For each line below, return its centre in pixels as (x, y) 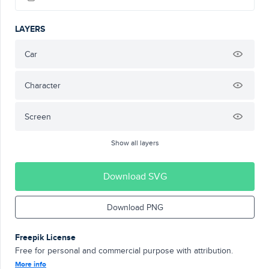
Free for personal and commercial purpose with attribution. (124, 250)
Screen (38, 116)
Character (43, 85)
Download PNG (135, 207)
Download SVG (135, 176)
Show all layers (135, 143)
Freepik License (45, 237)
